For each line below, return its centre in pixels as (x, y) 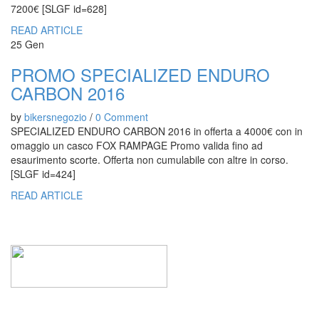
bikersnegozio (56, 117)
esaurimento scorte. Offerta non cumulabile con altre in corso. (150, 160)
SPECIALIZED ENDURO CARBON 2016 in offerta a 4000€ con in (157, 131)
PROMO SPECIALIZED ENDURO (140, 75)
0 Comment (122, 117)
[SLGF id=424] (43, 174)
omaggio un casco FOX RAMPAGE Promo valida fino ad (137, 146)
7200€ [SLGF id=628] (59, 9)
